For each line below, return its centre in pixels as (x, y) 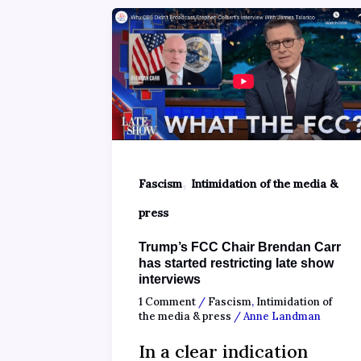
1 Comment (167, 302)
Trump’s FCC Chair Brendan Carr (240, 247)
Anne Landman (282, 317)
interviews (170, 279)
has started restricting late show (236, 263)
